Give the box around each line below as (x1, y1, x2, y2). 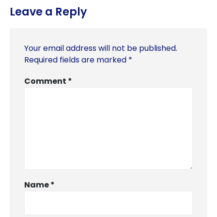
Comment (24, 75, 68, 87)
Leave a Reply (10, 3, 87, 19)
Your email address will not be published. (24, 42, 177, 54)
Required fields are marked (24, 54, 128, 65)
